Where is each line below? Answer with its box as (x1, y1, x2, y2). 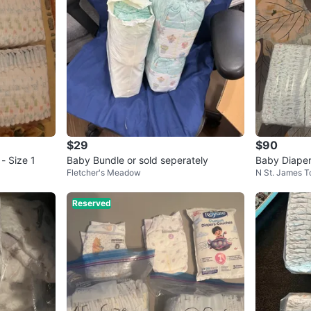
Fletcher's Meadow (67, 167, 141, 178)
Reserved (72, 198, 111, 209)
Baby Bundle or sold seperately (67, 154, 208, 167)
